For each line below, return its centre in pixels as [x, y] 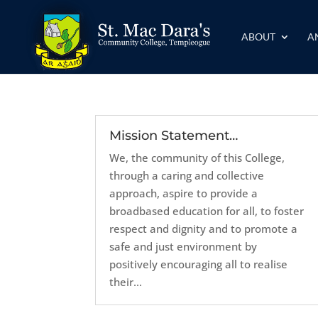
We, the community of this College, [197, 158]
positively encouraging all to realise [199, 264]
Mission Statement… [174, 136]
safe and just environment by [183, 246]
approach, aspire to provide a [184, 193]
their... [126, 282]
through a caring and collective [187, 175]
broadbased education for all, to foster [207, 211]
